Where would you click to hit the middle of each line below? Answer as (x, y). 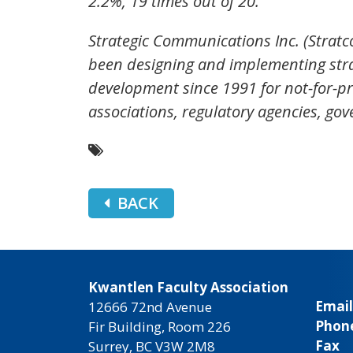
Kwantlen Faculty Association (188, 288)
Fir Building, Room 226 (160, 327)
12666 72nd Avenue (150, 307)
